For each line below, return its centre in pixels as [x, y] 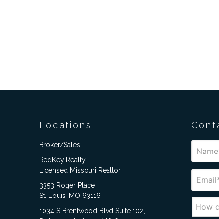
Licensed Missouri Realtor [80, 170]
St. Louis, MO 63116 [70, 196]
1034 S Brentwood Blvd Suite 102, [92, 211]
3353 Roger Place [67, 186]
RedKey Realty [62, 160]
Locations [65, 125]
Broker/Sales [59, 145]
